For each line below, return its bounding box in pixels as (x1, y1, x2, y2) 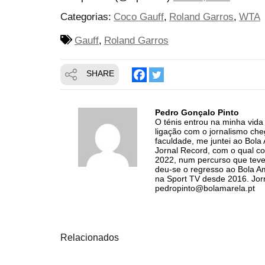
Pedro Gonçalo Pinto (155, 108, 239, 117)
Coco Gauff (114, 11, 164, 22)
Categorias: (60, 11, 111, 22)
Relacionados (60, 232, 119, 243)
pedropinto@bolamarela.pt (155, 183, 255, 193)
